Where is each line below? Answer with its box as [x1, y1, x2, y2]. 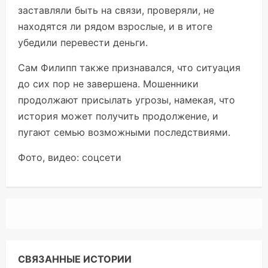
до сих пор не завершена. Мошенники [18, 78, 199, 90]
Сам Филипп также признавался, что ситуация [18, 62, 240, 74]
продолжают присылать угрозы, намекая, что [18, 94, 235, 106]
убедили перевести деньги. [18, 36, 148, 49]
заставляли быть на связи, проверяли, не [18, 4, 214, 17]
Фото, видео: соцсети [18, 151, 121, 164]
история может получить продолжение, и [18, 110, 218, 123]
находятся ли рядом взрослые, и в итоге [18, 20, 212, 33]
